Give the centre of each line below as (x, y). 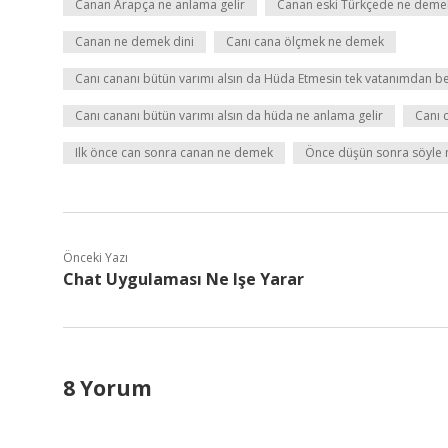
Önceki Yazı (95, 257)
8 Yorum (107, 388)
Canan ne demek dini (134, 41)
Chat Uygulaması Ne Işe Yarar (183, 279)
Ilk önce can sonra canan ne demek (174, 152)
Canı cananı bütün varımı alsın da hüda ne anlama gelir (229, 115)
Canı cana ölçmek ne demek (305, 41)
